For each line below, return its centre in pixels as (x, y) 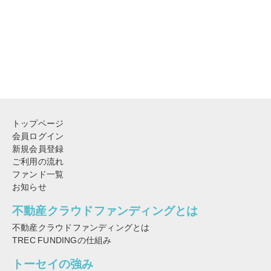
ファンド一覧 (38, 174)
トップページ (38, 123)
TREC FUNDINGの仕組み (62, 240)
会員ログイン (38, 136)
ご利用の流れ (38, 161)
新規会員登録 (38, 149)
